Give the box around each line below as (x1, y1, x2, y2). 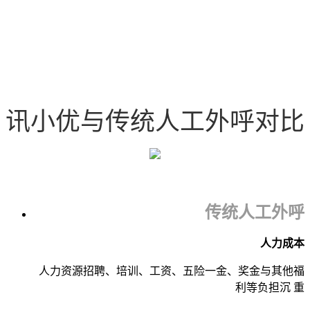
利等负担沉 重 (235, 282, 304, 294)
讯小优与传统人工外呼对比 (6, 107, 304, 136)
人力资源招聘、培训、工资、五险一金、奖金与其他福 (39, 265, 304, 277)
